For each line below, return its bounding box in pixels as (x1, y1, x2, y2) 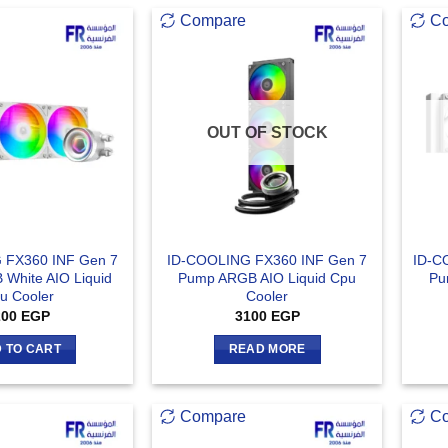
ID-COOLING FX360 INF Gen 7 (167, 251, 368, 268)
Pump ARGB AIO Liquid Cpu (178, 269, 357, 286)
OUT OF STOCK (206, 123, 328, 141)
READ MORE (228, 342, 306, 355)
